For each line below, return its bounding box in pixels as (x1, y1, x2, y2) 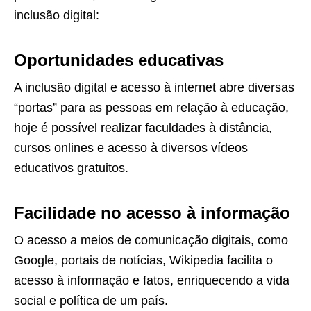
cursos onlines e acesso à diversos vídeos (14, 140, 248, 155)
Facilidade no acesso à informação (14, 203, 290, 222)
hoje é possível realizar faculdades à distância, (14, 120, 272, 135)
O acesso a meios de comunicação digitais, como (14, 233, 288, 247)
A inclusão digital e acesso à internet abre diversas (14, 80, 294, 94)
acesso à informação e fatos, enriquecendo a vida (14, 273, 289, 287)
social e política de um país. (14, 293, 168, 308)
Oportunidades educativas (14, 50, 224, 69)
